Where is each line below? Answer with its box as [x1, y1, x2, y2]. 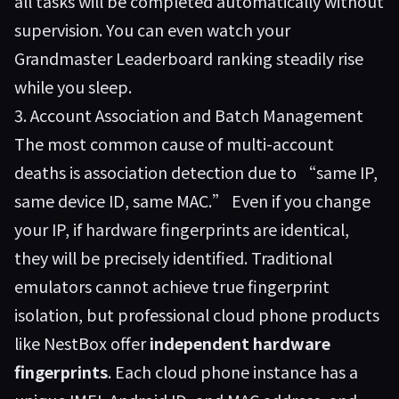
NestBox [44, 331, 107, 354]
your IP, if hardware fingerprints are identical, [14, 217, 349, 240]
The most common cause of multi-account [14, 132, 334, 155]
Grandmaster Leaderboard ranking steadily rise [14, 46, 363, 69]
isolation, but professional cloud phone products [14, 303, 379, 326]
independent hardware [150, 331, 330, 354]
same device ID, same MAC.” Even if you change [14, 189, 370, 212]
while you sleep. [14, 75, 132, 98]
